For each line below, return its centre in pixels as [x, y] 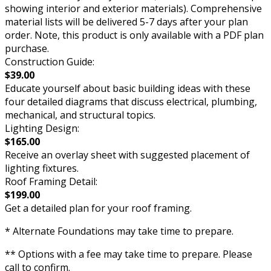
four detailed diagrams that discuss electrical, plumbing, [131, 102]
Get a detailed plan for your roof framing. [98, 208]
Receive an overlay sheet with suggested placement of [127, 155]
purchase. [27, 49]
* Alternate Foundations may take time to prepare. [119, 231]
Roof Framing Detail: [51, 182]
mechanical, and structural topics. [80, 115]
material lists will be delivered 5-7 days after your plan [126, 22]
